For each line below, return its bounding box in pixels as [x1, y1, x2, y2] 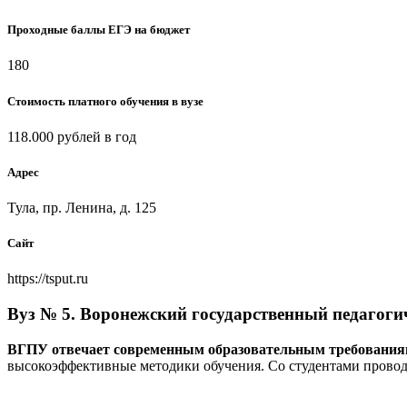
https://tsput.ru [7, 271, 88, 287]
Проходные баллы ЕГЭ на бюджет [7, 23, 190, 37]
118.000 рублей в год [7, 128, 136, 144]
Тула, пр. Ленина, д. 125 [7, 200, 156, 216]
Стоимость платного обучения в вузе [7, 94, 203, 108]
